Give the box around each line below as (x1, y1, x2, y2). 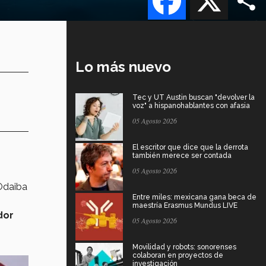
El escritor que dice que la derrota (132, 142, 248, 151)
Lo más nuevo (75, 58, 171, 75)
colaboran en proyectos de (132, 251, 223, 259)
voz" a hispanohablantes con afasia (132, 101, 250, 110)
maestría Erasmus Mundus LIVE (132, 201, 237, 210)
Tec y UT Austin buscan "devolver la (132, 93, 255, 102)
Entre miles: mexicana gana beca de (132, 192, 256, 201)
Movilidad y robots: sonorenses (132, 242, 236, 251)
